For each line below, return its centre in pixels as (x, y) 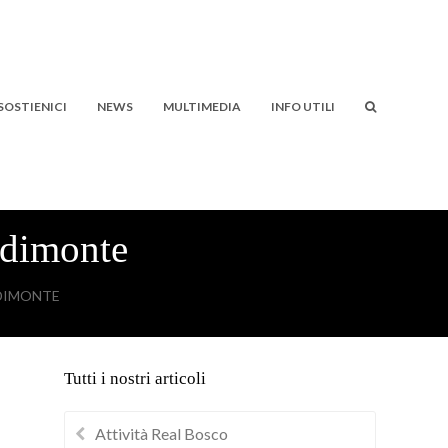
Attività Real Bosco (161, 433)
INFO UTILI (303, 106)
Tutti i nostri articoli (135, 378)
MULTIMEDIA (202, 106)
